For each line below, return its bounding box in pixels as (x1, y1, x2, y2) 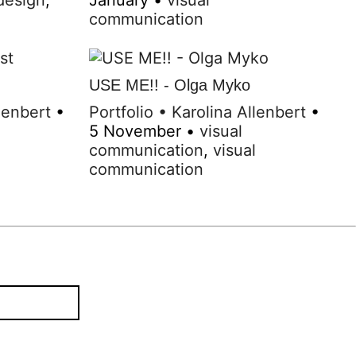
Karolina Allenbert (172, 102, 306, 122)
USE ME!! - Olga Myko (89, 75, 250, 94)
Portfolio (89, 102, 153, 122)
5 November (89, 121, 181, 141)
